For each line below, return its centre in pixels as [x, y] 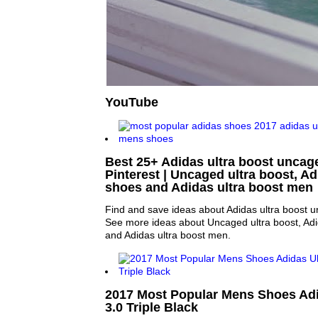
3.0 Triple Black [151, 307]
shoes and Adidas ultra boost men [209, 187]
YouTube [131, 102]
